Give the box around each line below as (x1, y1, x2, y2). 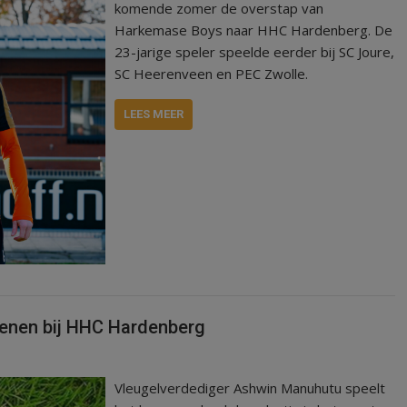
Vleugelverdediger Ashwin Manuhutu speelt (114, 378, 386, 397)
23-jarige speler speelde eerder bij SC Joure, (114, 42, 395, 61)
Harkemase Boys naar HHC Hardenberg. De (114, 20, 393, 39)
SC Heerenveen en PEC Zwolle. (114, 64, 309, 83)
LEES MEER (124, 106, 184, 121)
